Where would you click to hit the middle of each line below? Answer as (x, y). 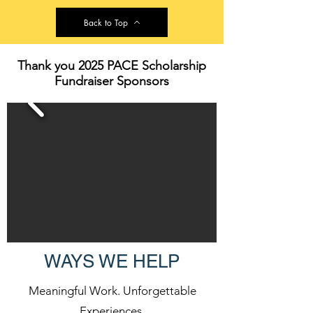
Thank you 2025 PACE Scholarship (112, 66)
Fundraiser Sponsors (112, 81)
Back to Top (105, 22)
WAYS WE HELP (112, 261)
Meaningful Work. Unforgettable (112, 291)
